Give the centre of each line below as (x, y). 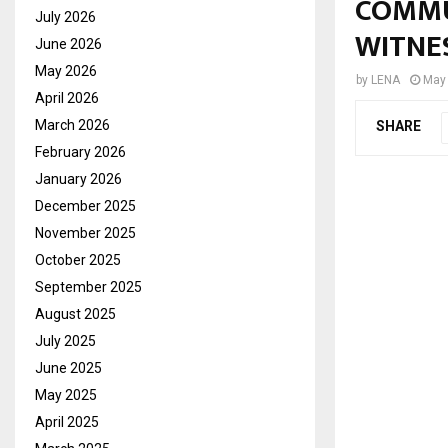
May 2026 (66, 70)
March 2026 (72, 124)
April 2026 (67, 97)
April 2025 (67, 421)
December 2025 (85, 205)
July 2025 (65, 340)
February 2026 (80, 151)
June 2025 (68, 367)
